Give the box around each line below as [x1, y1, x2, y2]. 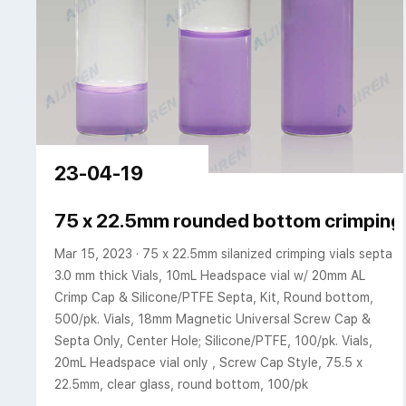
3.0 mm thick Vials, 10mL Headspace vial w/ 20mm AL [54, 268, 366, 284]
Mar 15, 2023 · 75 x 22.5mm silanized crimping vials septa [54, 246, 393, 262]
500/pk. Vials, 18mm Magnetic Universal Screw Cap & [54, 312, 372, 327]
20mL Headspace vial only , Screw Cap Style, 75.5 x [54, 355, 363, 371]
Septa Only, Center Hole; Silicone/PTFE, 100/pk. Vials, [54, 333, 373, 349]
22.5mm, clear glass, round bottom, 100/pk [54, 377, 309, 392]
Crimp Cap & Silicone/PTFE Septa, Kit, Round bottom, [54, 290, 374, 305]
